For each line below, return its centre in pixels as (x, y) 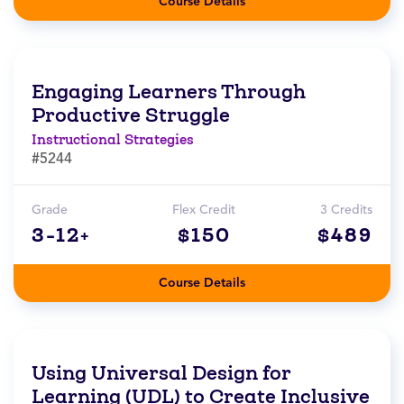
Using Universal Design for (161, 373)
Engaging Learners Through (169, 92)
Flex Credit (204, 210)
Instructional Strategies (113, 140)
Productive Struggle (131, 115)
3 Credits (346, 210)
